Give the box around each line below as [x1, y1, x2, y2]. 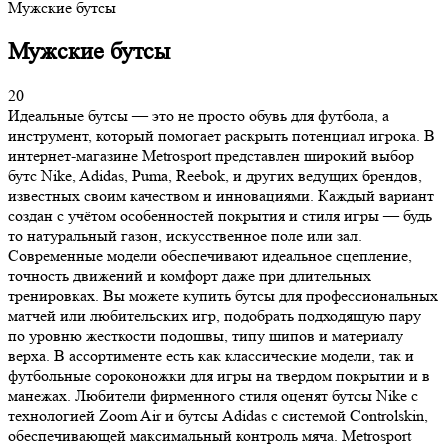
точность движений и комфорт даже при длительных [8, 265, 371, 285]
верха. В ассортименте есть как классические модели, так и [8, 345, 414, 365]
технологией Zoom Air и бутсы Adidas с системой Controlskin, [8, 405, 428, 425]
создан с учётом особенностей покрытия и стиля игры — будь [8, 205, 432, 225]
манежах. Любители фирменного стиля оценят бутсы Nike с [8, 385, 418, 405]
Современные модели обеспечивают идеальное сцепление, [8, 245, 412, 265]
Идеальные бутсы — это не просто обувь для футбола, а [8, 105, 389, 125]
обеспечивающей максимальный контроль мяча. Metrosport [8, 425, 411, 445]
